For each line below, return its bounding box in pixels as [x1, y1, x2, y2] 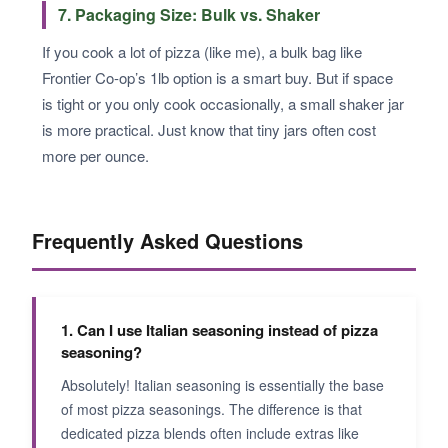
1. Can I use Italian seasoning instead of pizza [61, 318, 378, 341]
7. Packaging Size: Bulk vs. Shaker [58, 2, 320, 26]
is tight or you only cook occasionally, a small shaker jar [42, 92, 404, 114]
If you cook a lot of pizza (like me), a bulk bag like [42, 40, 362, 62]
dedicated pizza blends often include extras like [61, 422, 359, 443]
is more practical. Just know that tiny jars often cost [42, 118, 376, 140]
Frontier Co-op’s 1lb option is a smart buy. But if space [42, 66, 393, 88]
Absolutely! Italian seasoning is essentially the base [61, 374, 384, 395]
